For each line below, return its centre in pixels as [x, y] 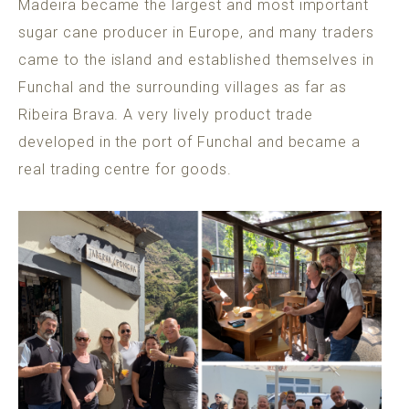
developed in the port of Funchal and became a [190, 142]
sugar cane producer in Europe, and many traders [197, 33]
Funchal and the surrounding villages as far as [183, 88]
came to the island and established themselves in [197, 60]
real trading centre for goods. [130, 170]
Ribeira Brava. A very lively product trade [166, 115]
